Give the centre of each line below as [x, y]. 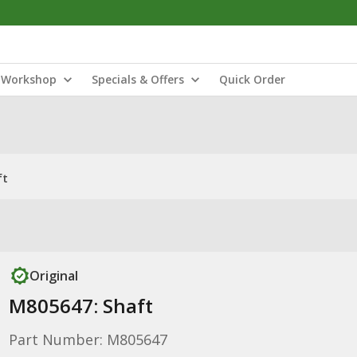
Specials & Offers [138, 79]
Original [53, 276]
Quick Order [252, 79]
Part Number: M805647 [88, 339]
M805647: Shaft [80, 306]
